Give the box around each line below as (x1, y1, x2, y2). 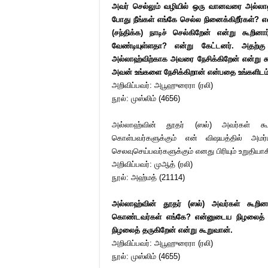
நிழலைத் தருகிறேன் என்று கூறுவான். (112, 226, 233, 234)
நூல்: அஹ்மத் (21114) (112, 173, 185, 182)
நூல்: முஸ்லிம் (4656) (112, 94, 180, 103)
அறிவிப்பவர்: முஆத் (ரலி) (112, 160, 195, 169)
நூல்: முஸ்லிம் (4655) (112, 252, 180, 261)
